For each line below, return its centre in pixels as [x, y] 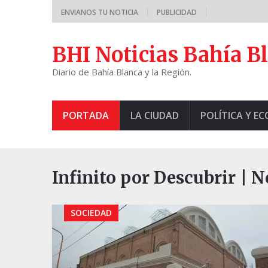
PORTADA [86, 115]
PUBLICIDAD [177, 12]
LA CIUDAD [155, 115]
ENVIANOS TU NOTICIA [100, 12]
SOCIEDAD [91, 213]
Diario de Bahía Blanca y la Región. [122, 72]
